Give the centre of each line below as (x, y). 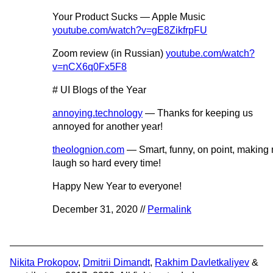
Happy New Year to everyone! (117, 186)
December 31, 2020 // (100, 210)
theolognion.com (88, 150)
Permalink (169, 210)
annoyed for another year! (108, 127)
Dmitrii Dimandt (116, 263)
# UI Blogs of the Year (99, 90)
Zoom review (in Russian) (109, 54)
